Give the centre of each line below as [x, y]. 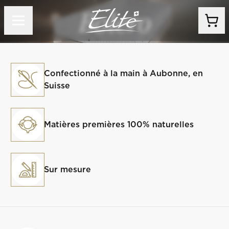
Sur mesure [68, 169]
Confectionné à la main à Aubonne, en [124, 73]
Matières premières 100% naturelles [119, 124]
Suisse [57, 86]
